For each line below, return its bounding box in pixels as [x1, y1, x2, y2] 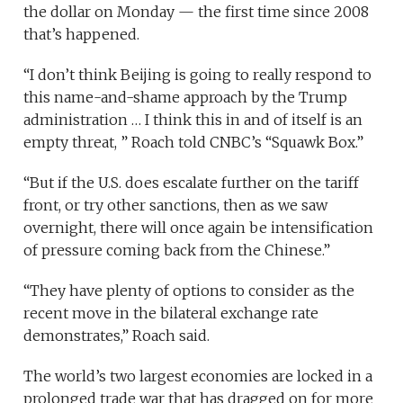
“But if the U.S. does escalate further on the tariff [23, 173, 360, 192]
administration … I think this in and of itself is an [23, 110, 363, 129]
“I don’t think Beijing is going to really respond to [23, 65, 372, 84]
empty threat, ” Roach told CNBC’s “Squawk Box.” [23, 132, 364, 151]
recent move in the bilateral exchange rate [23, 303, 319, 322]
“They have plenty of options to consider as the [23, 281, 355, 300]
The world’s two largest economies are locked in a [23, 366, 373, 385]
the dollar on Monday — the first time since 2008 [23, 2, 370, 21]
